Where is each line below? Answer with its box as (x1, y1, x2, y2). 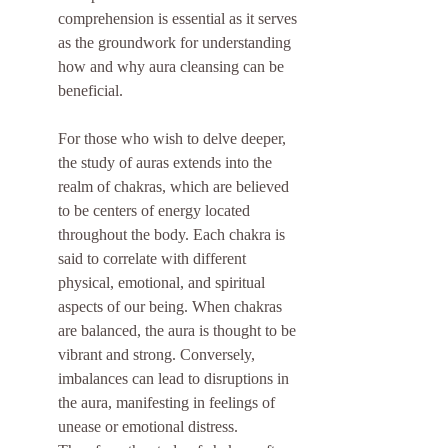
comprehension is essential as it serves (58, 10, 301, 28)
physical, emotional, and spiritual (58, 274, 269, 292)
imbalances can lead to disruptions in (58, 370, 293, 388)
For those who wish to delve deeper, (58, 130, 290, 148)
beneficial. (58, 82, 123, 100)
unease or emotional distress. (58, 418, 242, 436)
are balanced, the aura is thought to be (58, 322, 300, 340)
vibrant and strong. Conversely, (58, 346, 259, 364)
